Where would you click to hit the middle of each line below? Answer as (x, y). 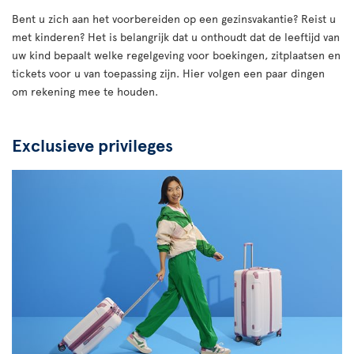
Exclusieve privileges (92, 145)
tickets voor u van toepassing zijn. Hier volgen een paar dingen (168, 73)
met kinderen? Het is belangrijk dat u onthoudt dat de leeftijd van (176, 37)
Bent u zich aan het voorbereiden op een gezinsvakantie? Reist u (174, 19)
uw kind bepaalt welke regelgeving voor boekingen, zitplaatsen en (176, 55)
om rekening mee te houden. (85, 91)
